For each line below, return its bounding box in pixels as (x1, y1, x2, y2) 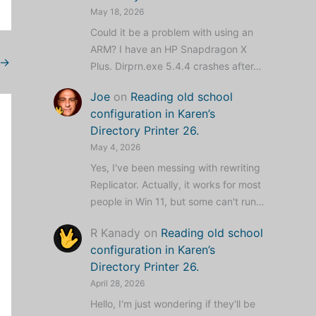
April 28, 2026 (90, 277, 145, 288)
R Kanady (90, 225, 140, 240)
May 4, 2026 (90, 142, 140, 153)
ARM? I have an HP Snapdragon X (90, 42, 247, 55)
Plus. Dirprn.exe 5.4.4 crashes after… (90, 59, 262, 72)
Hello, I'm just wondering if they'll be (90, 297, 255, 310)
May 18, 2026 (90, 6, 144, 17)
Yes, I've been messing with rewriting (90, 162, 260, 174)
